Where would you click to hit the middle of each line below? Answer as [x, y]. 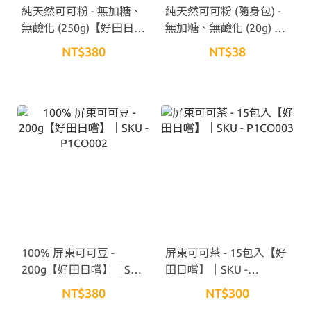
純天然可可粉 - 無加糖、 [82, 11]
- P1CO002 [48, 286]
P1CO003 [189, 286]
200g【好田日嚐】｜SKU [83, 269]
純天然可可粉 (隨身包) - [223, 11]
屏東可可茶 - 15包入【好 [226, 252]
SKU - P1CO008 [204, 44]
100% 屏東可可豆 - [68, 252]
